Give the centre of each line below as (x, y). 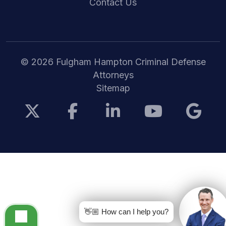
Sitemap (113, 88)
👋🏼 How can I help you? (126, 212)
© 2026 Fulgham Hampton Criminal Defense (113, 62)
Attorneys (113, 75)
